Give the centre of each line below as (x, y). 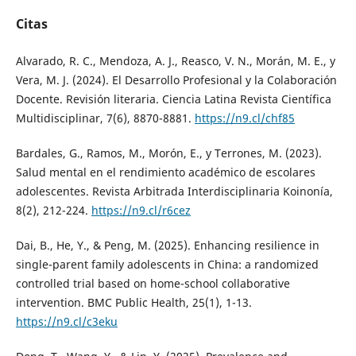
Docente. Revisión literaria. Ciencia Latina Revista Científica (173, 99)
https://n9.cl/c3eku (66, 322)
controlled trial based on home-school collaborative (153, 284)
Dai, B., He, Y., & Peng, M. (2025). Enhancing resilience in (167, 246)
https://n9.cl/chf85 (244, 118)
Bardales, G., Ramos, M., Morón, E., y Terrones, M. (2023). (168, 153)
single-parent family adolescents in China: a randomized (167, 265)
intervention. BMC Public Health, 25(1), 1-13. (133, 303)
